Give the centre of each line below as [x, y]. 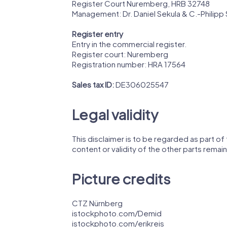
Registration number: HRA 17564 [129, 64]
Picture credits [121, 179]
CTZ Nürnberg [97, 203]
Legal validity [115, 115]
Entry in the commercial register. [129, 44]
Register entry [98, 34]
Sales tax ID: [93, 85]
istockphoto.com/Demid [117, 213]
